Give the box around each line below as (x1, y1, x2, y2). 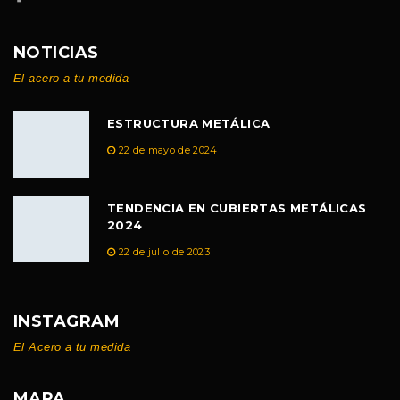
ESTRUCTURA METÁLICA (107, 115, 271, 130)
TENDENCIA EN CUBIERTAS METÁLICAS (107, 200, 367, 215)
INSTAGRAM (13, 311, 121, 331)
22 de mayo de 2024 (118, 143, 218, 156)
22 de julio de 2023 (118, 245, 210, 258)
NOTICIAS (13, 42, 99, 62)
